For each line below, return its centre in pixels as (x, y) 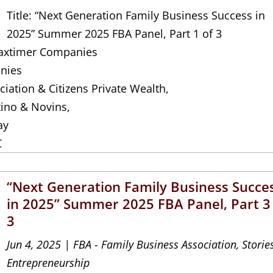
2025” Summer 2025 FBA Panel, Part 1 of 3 (115, 33)
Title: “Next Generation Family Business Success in (136, 15)
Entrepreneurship (48, 262)
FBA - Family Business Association (155, 244)
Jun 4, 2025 (34, 244)
